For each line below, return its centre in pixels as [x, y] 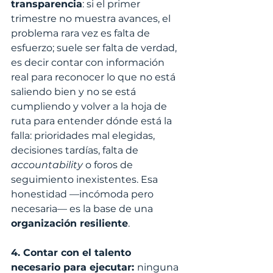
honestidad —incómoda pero [83, 194]
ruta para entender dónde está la [93, 121]
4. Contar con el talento [73, 253]
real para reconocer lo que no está [94, 77]
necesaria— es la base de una [83, 209]
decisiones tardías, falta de [76, 151]
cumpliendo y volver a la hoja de [90, 107]
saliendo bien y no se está [75, 92]
